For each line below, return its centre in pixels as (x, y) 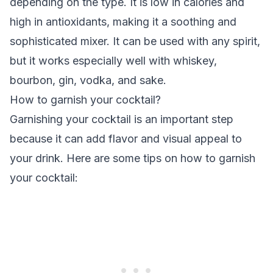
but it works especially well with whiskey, (113, 61)
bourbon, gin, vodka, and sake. (88, 80)
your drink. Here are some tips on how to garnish (133, 158)
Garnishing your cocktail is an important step (122, 119)
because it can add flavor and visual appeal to (126, 139)
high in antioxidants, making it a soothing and (123, 22)
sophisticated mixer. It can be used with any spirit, (135, 41)
